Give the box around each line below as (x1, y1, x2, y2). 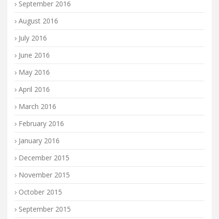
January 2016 (19, 136, 60, 145)
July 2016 (19, 33, 47, 43)
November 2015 (19, 170, 70, 179)
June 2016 (19, 50, 50, 60)
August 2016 (19, 16, 58, 25)
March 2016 (19, 102, 56, 111)
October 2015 (19, 187, 62, 197)
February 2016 (19, 119, 64, 128)
